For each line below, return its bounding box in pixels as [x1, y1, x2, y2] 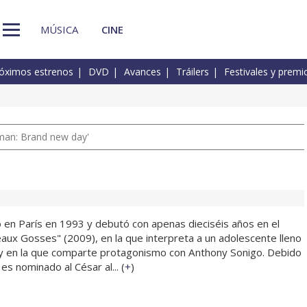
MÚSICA [40, 22, 78, 36]
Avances [124, 65, 161, 79]
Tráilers [176, 65, 209, 79]
